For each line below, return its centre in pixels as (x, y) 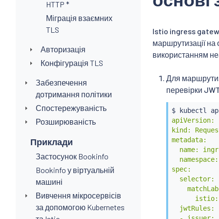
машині (49, 181)
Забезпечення (61, 82)
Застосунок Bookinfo (72, 156)
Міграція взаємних (79, 18)
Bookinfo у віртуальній (75, 170)
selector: (193, 179)
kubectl (193, 111)
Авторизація (63, 49)
